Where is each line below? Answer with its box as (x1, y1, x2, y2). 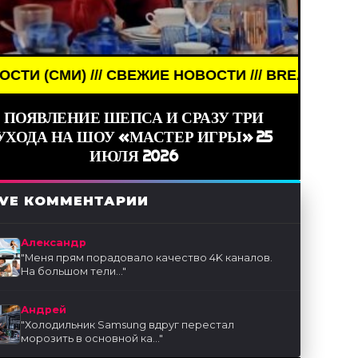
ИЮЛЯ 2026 (89, 146, 178, 166)
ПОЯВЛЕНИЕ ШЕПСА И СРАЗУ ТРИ (3, 108, 264, 128)
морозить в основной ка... (21, 332, 160, 345)
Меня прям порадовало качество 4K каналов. (25, 252, 273, 265)
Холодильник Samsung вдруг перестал (25, 319, 235, 332)
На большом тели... (21, 265, 123, 278)
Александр (21, 237, 87, 249)
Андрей (21, 304, 67, 316)
